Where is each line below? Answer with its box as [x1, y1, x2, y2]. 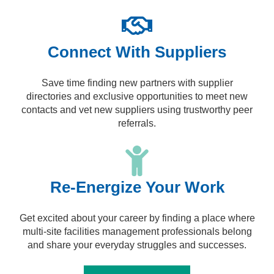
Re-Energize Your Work [50, 178, 224, 197]
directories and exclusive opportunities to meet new [26, 91, 248, 102]
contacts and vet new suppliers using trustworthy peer [21, 105, 253, 116]
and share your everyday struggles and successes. [28, 240, 246, 251]
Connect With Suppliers [48, 43, 226, 62]
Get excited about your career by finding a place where [19, 213, 255, 224]
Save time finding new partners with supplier [41, 78, 233, 89]
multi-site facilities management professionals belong [22, 226, 252, 237]
